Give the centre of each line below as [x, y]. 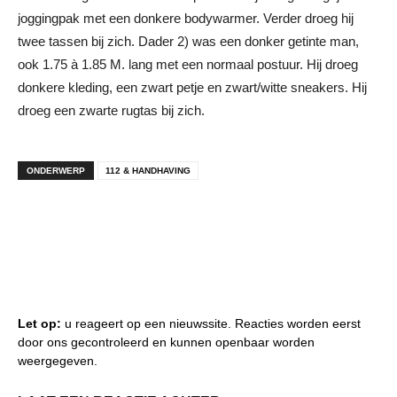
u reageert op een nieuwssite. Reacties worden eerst [211, 323]
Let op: [39, 323]
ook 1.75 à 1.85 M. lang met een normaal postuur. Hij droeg [188, 64]
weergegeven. [58, 360]
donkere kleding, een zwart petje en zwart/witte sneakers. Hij [192, 87]
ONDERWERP [56, 170]
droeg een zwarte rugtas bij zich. [111, 110]
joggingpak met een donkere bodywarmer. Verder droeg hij [186, 18]
